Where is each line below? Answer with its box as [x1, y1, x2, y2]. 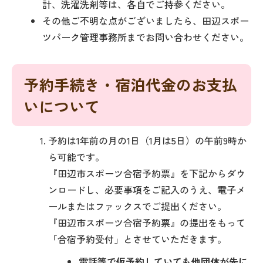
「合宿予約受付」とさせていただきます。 [48, 232, 227, 246]
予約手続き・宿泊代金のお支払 [23, 73, 237, 95]
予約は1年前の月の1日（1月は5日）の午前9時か [48, 133, 247, 147]
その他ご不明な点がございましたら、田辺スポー [42, 14, 249, 28]
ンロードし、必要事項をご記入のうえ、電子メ [48, 183, 245, 197]
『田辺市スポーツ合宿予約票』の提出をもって [48, 215, 245, 230]
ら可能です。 [48, 150, 104, 164]
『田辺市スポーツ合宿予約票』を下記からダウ [48, 166, 245, 180]
